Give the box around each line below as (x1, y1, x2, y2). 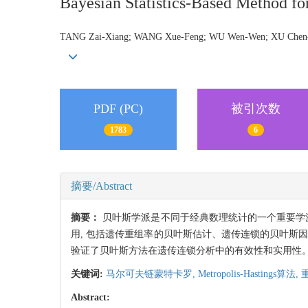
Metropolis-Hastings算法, (198, 269, 301, 280)
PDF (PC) (93, 101, 143, 115)
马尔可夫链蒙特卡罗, (106, 269, 198, 280)
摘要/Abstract (71, 180, 132, 192)
